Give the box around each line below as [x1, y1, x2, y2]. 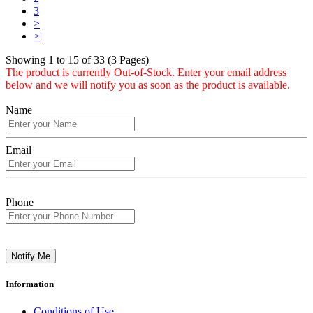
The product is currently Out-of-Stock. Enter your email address [6, 66, 286, 78]
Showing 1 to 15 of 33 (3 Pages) [6, 53, 149, 66]
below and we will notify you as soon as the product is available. [6, 78, 290, 91]
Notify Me [11, 250, 50, 261]
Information [6, 278, 54, 289]
